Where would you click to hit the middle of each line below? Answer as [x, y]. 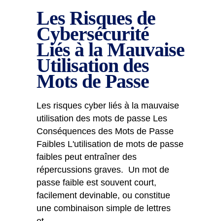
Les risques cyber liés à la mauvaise [108, 106]
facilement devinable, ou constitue [103, 195]
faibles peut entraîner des [87, 157]
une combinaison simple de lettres [104, 208]
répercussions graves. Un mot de [103, 170]
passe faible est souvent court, [96, 183]
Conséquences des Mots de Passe [105, 131]
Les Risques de [96, 18]
